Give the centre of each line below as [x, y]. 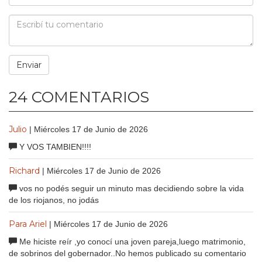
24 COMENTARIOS [79, 97]
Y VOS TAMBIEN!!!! [54, 146]
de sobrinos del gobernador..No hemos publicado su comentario [127, 253]
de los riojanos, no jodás [54, 200]
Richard [24, 170]
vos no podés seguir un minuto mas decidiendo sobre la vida [130, 188]
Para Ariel [28, 224]
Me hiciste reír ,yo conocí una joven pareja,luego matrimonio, [131, 241]
